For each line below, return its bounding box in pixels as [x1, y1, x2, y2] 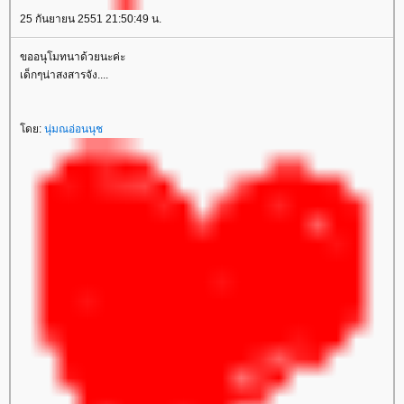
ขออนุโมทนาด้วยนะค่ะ [20, 50, 125, 63]
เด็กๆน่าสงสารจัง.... [20, 69, 108, 81]
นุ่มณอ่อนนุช [44, 123, 103, 135]
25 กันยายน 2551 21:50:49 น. [20, 13, 161, 25]
